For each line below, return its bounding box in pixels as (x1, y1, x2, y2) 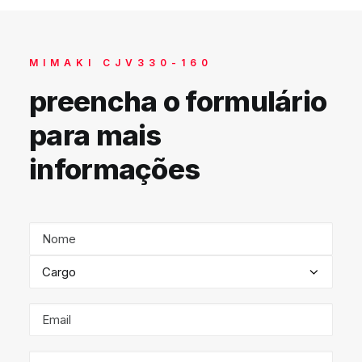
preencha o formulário (29, 84, 327, 118)
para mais (29, 118, 162, 152)
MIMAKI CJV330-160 (29, 57, 213, 69)
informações (29, 152, 200, 186)
